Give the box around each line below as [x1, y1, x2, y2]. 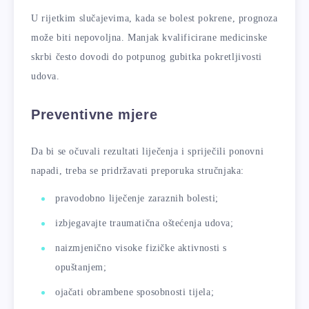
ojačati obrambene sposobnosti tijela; [55, 287, 215, 298]
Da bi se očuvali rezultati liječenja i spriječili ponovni [31, 146, 264, 157]
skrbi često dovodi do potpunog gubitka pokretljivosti [31, 51, 262, 62]
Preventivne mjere [31, 106, 158, 122]
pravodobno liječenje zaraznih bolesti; [55, 193, 219, 204]
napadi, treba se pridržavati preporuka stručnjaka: [31, 165, 245, 176]
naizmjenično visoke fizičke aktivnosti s [55, 243, 228, 254]
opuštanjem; [55, 262, 107, 273]
